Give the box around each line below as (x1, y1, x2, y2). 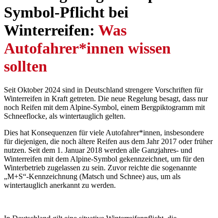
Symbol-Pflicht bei (4, 3, 128, 21)
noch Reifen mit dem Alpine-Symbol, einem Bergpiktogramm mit (4, 103, 205, 112)
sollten (4, 57, 47, 75)
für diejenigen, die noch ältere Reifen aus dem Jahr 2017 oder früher (4, 137, 213, 146)
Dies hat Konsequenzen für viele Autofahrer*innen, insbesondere (4, 128, 204, 137)
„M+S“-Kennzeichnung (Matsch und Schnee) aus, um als (4, 172, 181, 181)
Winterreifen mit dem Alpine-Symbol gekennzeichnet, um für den (4, 155, 204, 163)
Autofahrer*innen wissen (4, 39, 171, 57)
